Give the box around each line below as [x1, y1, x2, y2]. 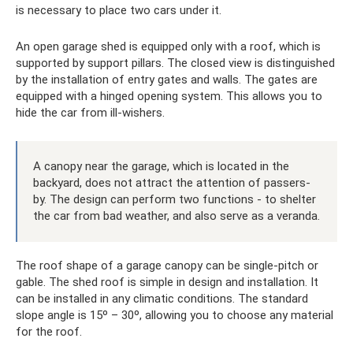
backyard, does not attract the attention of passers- [33, 176, 310, 190]
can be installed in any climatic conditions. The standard [16, 292, 308, 306]
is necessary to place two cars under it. [16, 3, 221, 17]
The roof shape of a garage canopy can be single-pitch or [16, 258, 318, 273]
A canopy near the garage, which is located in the [33, 159, 289, 173]
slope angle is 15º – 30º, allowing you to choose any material [16, 308, 333, 322]
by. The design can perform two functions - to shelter [33, 192, 316, 206]
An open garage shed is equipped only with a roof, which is [16, 39, 321, 54]
